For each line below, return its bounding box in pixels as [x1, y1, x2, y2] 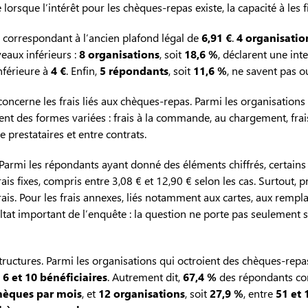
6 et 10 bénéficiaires [3, 269, 107, 285]
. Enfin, [66, 63, 100, 78]
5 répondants [100, 63, 168, 78]
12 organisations [98, 286, 185, 301]
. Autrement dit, [107, 269, 183, 285]
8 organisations [79, 47, 159, 62]
